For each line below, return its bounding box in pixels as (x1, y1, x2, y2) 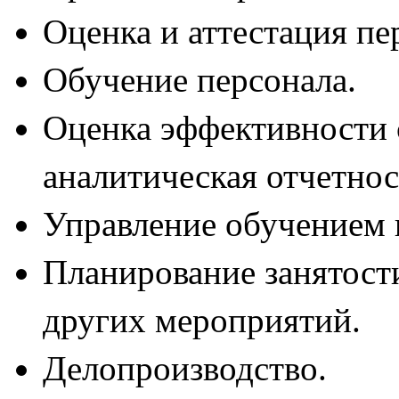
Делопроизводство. (43, 349, 327, 388)
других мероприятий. (43, 301, 361, 340)
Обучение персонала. (43, 61, 356, 100)
